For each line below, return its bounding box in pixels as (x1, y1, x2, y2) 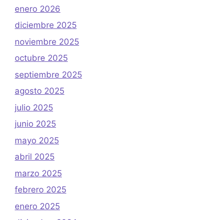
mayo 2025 (15, 135, 59, 145)
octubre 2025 (15, 53, 68, 63)
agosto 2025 (15, 86, 64, 96)
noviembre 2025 (15, 36, 79, 47)
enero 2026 (15, 3, 60, 14)
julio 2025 (15, 102, 53, 112)
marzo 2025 (15, 168, 62, 178)
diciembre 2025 (15, 20, 77, 30)
